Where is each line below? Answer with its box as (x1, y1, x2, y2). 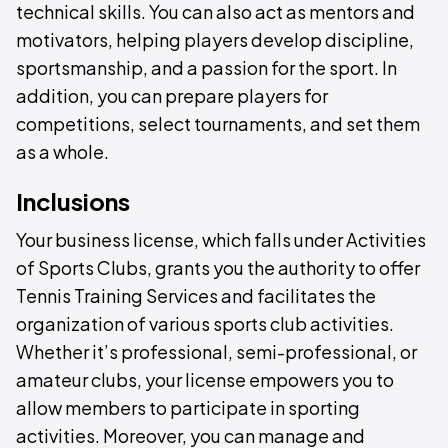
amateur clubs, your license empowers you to (16, 368, 394, 391)
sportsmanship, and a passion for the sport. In (16, 56, 397, 79)
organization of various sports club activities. (16, 312, 394, 335)
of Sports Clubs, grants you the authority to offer (16, 256, 420, 279)
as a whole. (16, 140, 109, 163)
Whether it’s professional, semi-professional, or (16, 340, 417, 363)
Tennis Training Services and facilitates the (16, 284, 376, 307)
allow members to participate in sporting (16, 396, 360, 419)
